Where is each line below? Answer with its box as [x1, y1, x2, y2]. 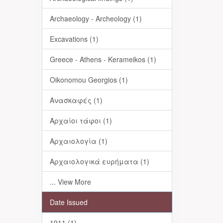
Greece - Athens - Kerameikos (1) [49, 54, 156, 64]
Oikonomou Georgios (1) [49, 75, 128, 85]
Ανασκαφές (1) [49, 95, 103, 105]
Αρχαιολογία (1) [49, 136, 108, 146]
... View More [49, 177, 91, 187]
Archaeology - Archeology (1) [49, 13, 142, 23]
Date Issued [49, 197, 88, 207]
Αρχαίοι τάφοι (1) [49, 115, 112, 125]
